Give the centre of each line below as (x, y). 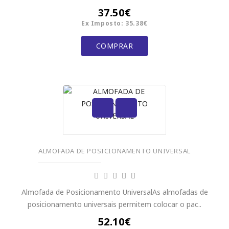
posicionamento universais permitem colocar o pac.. (114, 204)
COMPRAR (114, 45)
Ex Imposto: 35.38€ (114, 23)
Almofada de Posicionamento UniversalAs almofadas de (114, 192)
